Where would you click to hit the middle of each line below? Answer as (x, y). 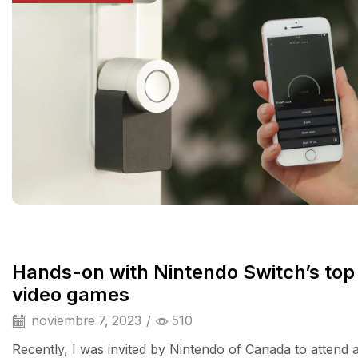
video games (71, 294)
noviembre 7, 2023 (85, 320)
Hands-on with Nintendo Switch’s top (183, 272)
